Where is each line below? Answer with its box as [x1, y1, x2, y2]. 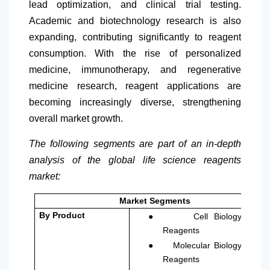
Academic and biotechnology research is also [29, 16, 241, 27]
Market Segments [119, 196, 190, 206]
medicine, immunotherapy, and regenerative [29, 64, 241, 75]
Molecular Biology [172, 240, 242, 251]
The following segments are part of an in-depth [29, 139, 241, 149]
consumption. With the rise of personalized [29, 48, 241, 59]
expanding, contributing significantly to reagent [29, 32, 241, 43]
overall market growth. [29, 113, 123, 124]
